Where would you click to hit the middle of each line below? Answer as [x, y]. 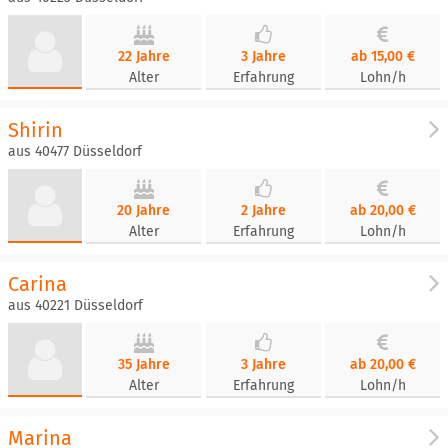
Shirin [35, 130]
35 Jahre [143, 364]
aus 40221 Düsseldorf [75, 305]
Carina [37, 284]
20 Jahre [144, 210]
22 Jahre [143, 56]
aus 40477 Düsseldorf [75, 151]
